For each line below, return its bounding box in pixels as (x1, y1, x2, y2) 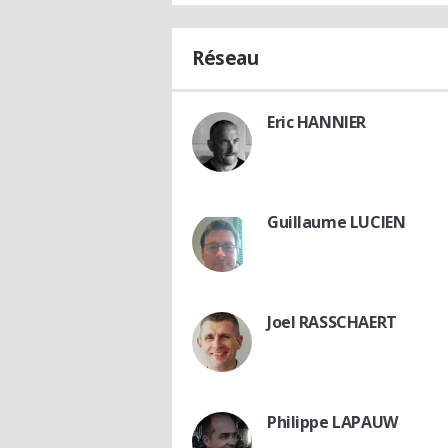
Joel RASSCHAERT (267, 310, 397, 333)
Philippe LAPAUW (267, 410, 398, 433)
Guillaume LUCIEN (267, 210, 406, 233)
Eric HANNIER (267, 110, 366, 133)
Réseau (192, 44, 259, 71)
